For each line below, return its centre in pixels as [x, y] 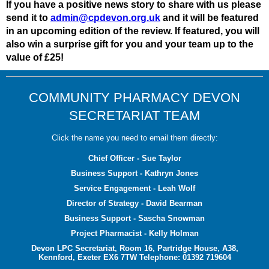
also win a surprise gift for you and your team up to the [130, 44]
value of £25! [35, 57]
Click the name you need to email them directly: [134, 138]
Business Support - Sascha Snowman [134, 218]
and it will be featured [210, 18]
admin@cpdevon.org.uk [105, 18]
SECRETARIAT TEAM [134, 116]
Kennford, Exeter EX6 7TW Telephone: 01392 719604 [134, 257]
